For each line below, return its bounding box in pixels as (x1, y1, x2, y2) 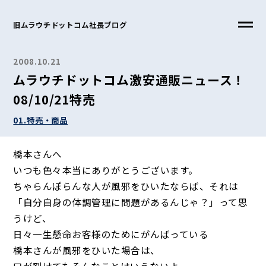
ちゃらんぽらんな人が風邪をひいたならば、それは (13, 179, 239, 193)
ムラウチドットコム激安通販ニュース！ (13, 70, 246, 88)
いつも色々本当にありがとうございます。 (13, 163, 198, 177)
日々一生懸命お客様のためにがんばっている (13, 227, 209, 241)
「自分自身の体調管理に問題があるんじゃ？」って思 (13, 195, 248, 209)
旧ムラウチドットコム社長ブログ (13, 20, 127, 31)
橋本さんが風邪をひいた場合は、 (13, 243, 160, 257)
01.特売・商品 (13, 113, 68, 126)
